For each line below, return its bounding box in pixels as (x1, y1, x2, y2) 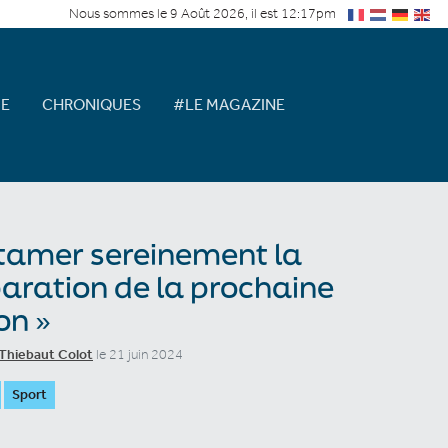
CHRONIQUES (41, 94, 141, 114)
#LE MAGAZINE (172, 94, 285, 114)
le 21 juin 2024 (93, 345, 183, 363)
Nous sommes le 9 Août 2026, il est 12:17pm (69, 5, 336, 22)
